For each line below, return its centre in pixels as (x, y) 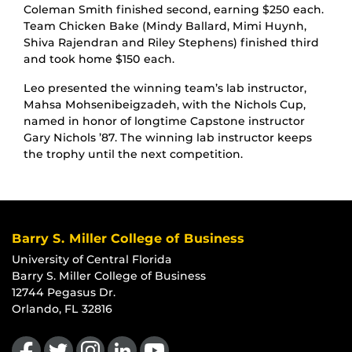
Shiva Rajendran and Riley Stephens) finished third (171, 42)
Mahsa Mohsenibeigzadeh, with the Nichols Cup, (165, 104)
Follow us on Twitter (101, 335)
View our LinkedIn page (177, 335)
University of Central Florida (92, 259)
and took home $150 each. (99, 59)
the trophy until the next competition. (133, 154)
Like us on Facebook (70, 335)
